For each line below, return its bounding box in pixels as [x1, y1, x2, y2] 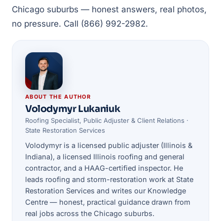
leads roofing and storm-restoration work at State [25, 175, 193, 184]
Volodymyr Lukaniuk [25, 103, 120, 115]
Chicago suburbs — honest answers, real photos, [12, 4, 207, 14]
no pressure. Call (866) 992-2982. [12, 19, 148, 29]
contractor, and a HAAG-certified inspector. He [25, 164, 183, 172]
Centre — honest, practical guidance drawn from [25, 198, 190, 206]
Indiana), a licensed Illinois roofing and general [25, 152, 184, 161]
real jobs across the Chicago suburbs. [25, 209, 154, 218]
